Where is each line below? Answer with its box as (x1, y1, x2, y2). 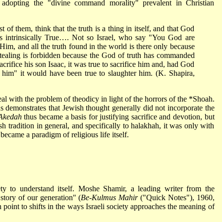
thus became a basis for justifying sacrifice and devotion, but (21, 112, 215, 121)
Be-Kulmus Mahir (81, 193, 138, 202)
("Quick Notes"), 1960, (138, 193, 215, 202)
